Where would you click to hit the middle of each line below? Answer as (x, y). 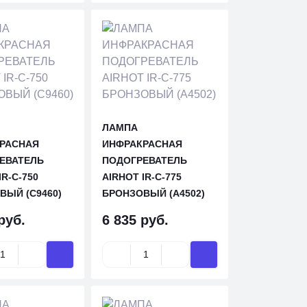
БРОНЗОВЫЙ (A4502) (154, 193)
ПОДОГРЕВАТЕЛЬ (145, 160)
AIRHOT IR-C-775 (142, 177)
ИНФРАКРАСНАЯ (143, 144)
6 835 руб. (136, 220)
